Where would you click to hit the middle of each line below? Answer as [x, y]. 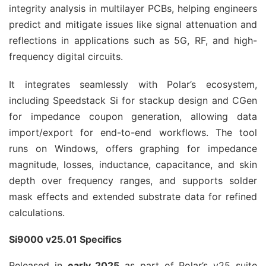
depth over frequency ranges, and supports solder [133, 180]
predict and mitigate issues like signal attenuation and [133, 24]
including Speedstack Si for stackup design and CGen [133, 100]
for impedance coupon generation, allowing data [133, 116]
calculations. [37, 213]
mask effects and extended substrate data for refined [133, 197]
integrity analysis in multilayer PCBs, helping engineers [133, 8]
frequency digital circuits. [66, 56]
